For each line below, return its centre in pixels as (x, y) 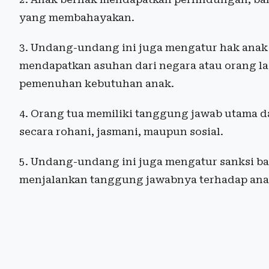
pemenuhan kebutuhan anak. (98, 83)
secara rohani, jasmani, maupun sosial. (122, 131)
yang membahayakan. (78, 17)
